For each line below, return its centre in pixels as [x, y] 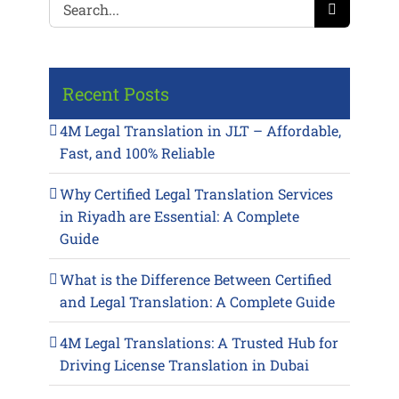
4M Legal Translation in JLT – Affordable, [200, 130]
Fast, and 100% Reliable [137, 152]
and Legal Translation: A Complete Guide [197, 301]
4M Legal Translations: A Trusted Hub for [199, 342]
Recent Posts [115, 93]
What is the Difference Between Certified [195, 279]
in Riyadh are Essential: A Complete [179, 216]
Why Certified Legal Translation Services [196, 193]
